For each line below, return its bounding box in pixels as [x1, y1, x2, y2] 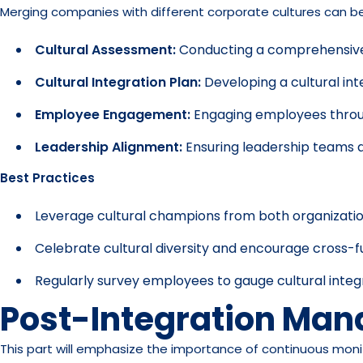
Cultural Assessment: [35, 41, 179, 59]
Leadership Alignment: [35, 138, 182, 156]
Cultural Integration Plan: [35, 73, 201, 92]
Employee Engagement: [35, 105, 194, 124]
